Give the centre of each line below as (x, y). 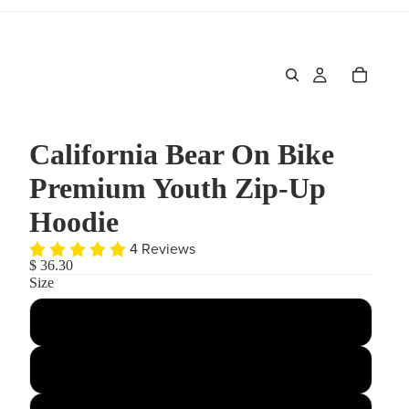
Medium (201, 370)
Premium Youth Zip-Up (178, 188)
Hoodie (74, 222)
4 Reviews (163, 249)
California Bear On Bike (182, 154)
